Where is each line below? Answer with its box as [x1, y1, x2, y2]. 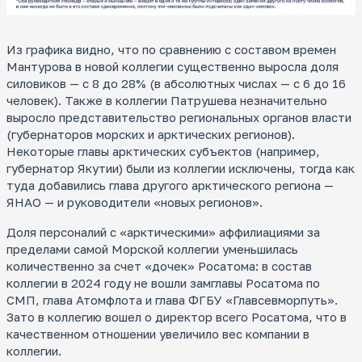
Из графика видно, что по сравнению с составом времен [6, 42, 336, 57]
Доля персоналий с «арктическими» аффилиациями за [6, 225, 320, 240]
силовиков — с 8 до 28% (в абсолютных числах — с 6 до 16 [6, 76, 346, 91]
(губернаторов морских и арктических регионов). [6, 127, 295, 142]
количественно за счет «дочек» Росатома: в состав [6, 259, 312, 274]
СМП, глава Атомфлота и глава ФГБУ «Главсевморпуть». [6, 293, 338, 308]
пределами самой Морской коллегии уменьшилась [6, 242, 298, 257]
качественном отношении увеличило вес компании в [6, 326, 309, 342]
